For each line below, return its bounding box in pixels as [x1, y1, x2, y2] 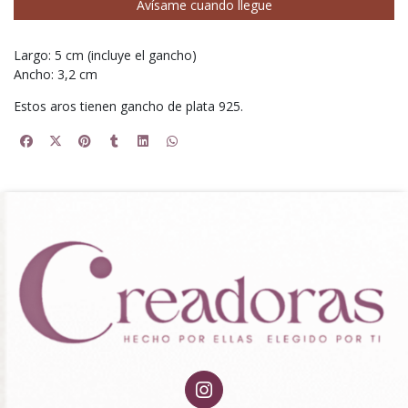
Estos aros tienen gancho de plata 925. [14, 97, 243, 116]
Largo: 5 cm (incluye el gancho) [14, 46, 197, 65]
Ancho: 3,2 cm [14, 66, 97, 84]
